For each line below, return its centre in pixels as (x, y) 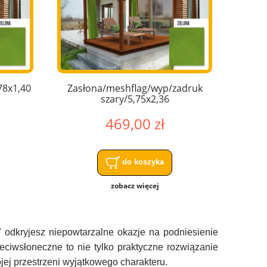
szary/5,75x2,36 (135, 99)
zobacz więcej (135, 186)
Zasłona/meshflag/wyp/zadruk (135, 89)
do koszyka (143, 162)
